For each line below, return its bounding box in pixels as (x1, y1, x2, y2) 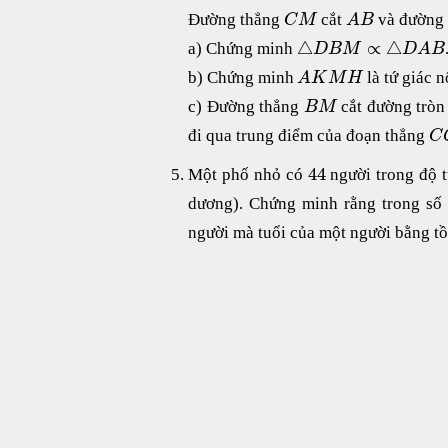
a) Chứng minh (188, 38, 297, 58)
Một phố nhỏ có (188, 164, 308, 184)
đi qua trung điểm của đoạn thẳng (188, 125, 429, 145)
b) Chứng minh (188, 67, 297, 87)
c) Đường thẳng (188, 96, 304, 116)
